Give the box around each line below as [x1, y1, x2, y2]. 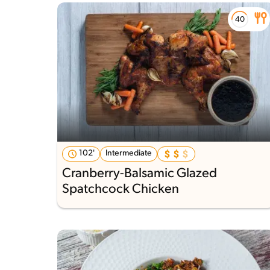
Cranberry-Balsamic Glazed [62, 166, 217, 181]
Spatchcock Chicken [62, 182, 179, 196]
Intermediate [105, 148, 152, 158]
